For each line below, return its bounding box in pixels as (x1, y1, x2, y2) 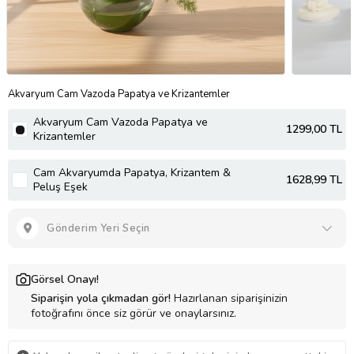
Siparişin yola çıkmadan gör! (31, 290, 171, 306)
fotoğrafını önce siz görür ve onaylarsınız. (31, 305, 236, 321)
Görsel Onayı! (31, 271, 99, 287)
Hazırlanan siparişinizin (171, 290, 288, 306)
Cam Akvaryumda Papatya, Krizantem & (33, 164, 231, 180)
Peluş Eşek (33, 179, 88, 194)
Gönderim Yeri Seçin (47, 220, 150, 235)
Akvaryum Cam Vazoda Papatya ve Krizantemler (8, 86, 230, 101)
